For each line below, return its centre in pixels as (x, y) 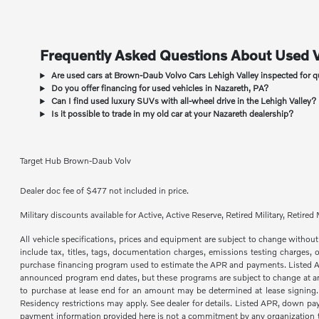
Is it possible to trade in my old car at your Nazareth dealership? (172, 114)
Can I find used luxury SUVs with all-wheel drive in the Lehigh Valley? (183, 101)
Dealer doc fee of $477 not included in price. (105, 191)
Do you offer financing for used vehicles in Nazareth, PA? (159, 88)
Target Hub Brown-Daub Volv (76, 161)
